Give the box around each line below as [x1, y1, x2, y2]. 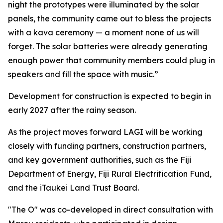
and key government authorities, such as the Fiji [8, 155, 191, 165]
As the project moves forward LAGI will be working [8, 127, 203, 137]
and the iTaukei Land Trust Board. [8, 183, 139, 193]
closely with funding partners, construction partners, [8, 141, 206, 151]
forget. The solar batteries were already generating [8, 41, 208, 52]
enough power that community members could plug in [8, 55, 215, 66]
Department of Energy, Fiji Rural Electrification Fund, [8, 169, 212, 179]
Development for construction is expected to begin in [8, 91, 211, 102]
